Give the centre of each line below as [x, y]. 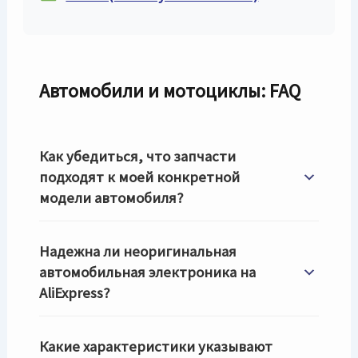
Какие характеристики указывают [156, 346]
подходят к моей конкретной [140, 177]
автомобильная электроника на [148, 272]
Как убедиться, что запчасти [138, 156]
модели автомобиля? [111, 198]
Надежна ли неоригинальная [138, 251]
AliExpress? [75, 293]
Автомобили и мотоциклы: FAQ [170, 91]
